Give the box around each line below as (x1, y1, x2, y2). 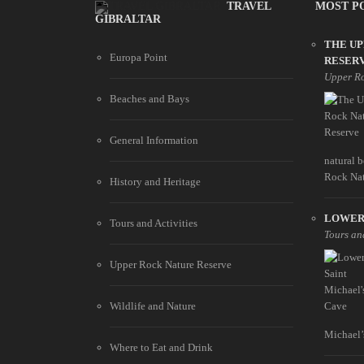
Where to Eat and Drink (110, 341, 213, 354)
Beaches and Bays (110, 93, 189, 106)
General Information (110, 134, 198, 147)
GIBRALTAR (95, 13, 161, 26)
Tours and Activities (110, 217, 197, 230)
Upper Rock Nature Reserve (110, 258, 232, 271)
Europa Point (110, 51, 167, 64)
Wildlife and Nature (110, 300, 196, 313)
